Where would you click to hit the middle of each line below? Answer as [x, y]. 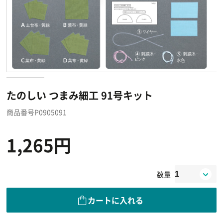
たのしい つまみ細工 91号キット [79, 95]
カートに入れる [115, 200]
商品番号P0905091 [36, 112]
